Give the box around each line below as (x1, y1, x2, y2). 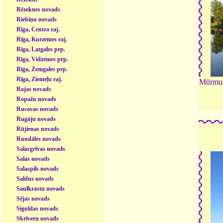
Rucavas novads (16, 105, 59, 112)
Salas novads (16, 155, 50, 162)
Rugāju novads (16, 115, 56, 122)
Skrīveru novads (16, 215, 59, 222)
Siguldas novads (16, 205, 59, 212)
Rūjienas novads (16, 125, 60, 132)
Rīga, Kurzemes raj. (16, 35, 68, 43)
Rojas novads (16, 85, 52, 93)
